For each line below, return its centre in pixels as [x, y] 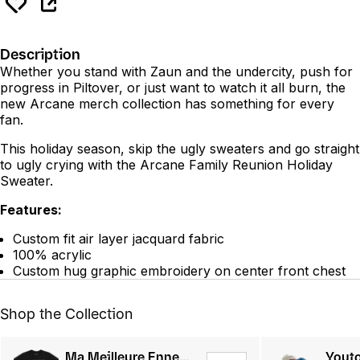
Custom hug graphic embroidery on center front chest [179, 270]
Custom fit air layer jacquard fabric [119, 238]
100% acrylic [52, 254]
